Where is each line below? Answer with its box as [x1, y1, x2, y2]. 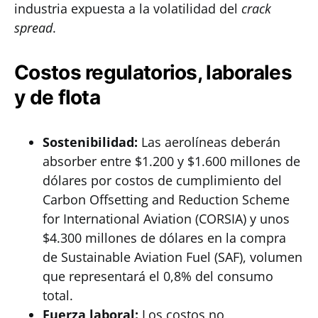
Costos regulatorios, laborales [14, 60, 292, 84]
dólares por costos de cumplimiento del [43, 172, 282, 189]
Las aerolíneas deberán [138, 133, 280, 150]
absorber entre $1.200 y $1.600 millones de [43, 153, 300, 170]
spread [14, 19, 53, 36]
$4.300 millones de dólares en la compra [43, 229, 286, 246]
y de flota [14, 85, 101, 109]
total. [43, 287, 73, 304]
